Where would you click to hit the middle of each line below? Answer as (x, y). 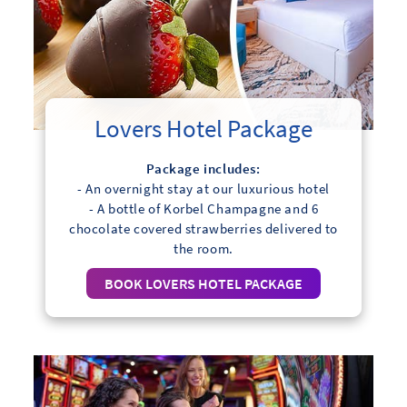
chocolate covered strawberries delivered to (203, 229)
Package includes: (203, 169)
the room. (203, 249)
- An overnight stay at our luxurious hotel (203, 189)
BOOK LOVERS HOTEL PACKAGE (203, 284)
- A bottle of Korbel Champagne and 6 (203, 209)
